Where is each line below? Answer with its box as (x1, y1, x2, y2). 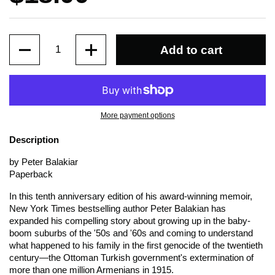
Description (9, 135, 59, 145)
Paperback (9, 169, 53, 179)
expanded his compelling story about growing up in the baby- (9, 216, 250, 226)
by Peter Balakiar (9, 157, 78, 167)
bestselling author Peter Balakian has (76, 204, 226, 214)
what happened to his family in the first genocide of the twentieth (9, 241, 263, 250)
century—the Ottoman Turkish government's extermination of (9, 253, 254, 263)
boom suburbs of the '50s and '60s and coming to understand (9, 228, 253, 238)
